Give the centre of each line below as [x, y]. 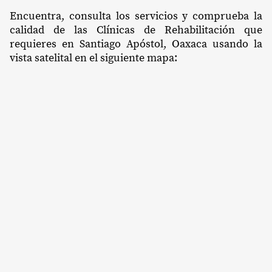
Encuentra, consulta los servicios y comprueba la [136, 16]
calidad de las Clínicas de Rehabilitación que [136, 30]
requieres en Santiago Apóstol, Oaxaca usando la [136, 44]
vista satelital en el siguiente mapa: [93, 58]
